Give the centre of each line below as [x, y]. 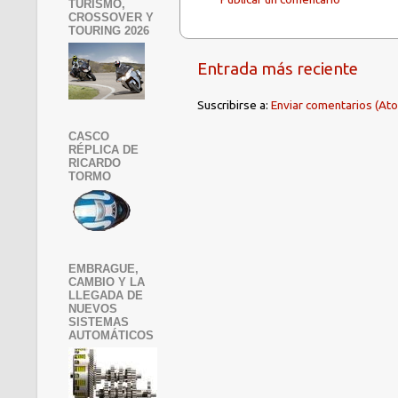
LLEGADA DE [106, 295]
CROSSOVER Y [111, 17]
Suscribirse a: [234, 105]
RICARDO [95, 163]
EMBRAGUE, [103, 268]
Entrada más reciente [278, 69]
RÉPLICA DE [103, 150]
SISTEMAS [99, 322]
